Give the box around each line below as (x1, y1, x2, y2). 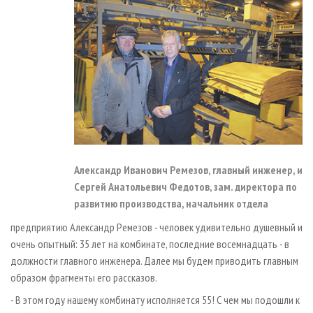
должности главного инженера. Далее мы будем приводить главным (10, 253, 298, 268)
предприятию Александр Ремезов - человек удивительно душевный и (10, 219, 303, 234)
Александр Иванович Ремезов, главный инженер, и (74, 162, 303, 177)
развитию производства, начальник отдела (74, 196, 268, 210)
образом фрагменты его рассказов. (10, 270, 157, 284)
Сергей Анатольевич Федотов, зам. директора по (74, 179, 297, 194)
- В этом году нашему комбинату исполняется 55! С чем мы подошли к (10, 292, 300, 307)
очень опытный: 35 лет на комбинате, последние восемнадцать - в (10, 236, 289, 251)
